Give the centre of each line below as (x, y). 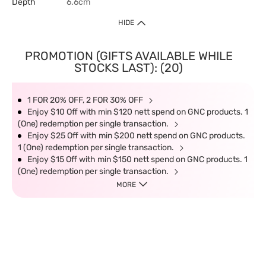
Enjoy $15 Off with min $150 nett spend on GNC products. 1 (137, 159)
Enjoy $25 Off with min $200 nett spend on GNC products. (136, 136)
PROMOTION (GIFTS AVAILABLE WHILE (129, 56)
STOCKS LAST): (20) (129, 68)
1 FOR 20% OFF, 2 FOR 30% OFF (86, 100)
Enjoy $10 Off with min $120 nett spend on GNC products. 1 (138, 112)
